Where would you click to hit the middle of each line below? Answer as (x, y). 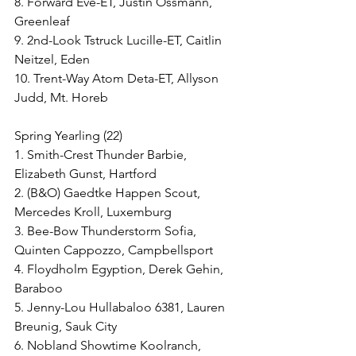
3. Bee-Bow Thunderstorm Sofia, (107, 231)
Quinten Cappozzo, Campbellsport (114, 250)
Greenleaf (42, 21)
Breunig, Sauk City (66, 326)
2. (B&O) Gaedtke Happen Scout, (109, 193)
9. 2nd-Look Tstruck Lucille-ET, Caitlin (120, 40)
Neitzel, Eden (52, 59)
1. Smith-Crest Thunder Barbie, (102, 155)
